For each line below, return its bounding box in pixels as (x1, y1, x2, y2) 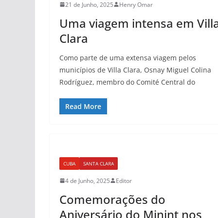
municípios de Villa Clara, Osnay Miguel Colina (59, 65, 211, 74)
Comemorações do (59, 191, 165, 207)
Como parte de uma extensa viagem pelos (59, 53, 196, 62)
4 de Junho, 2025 (65, 176, 110, 185)
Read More (65, 101, 101, 111)
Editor (116, 176, 132, 185)
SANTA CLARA (83, 160, 114, 167)
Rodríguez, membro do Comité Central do (59, 77, 195, 87)
